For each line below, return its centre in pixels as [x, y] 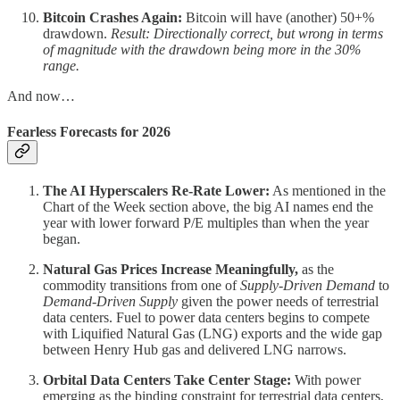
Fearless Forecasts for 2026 [89, 131]
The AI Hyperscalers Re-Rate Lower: [156, 190]
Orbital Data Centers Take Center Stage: [167, 379]
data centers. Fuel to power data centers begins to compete [206, 317]
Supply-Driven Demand [309, 285]
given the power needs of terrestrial [278, 301]
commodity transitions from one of [142, 285]
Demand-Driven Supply [110, 301]
